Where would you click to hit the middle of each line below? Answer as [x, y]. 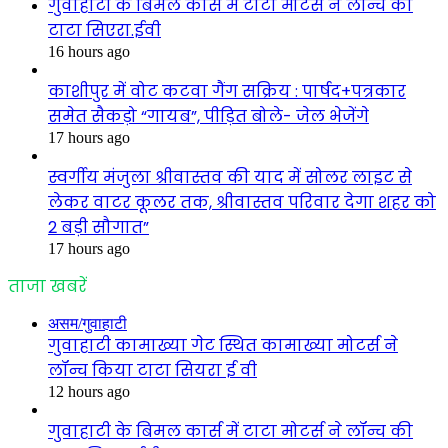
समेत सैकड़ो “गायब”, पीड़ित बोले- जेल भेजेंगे [208, 117]
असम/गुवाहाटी [87, 324]
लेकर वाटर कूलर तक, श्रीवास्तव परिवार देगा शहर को [242, 203]
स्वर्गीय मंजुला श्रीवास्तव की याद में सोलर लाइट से [230, 178]
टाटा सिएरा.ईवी [104, 31]
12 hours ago [89, 392]
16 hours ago [89, 52]
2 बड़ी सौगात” [98, 228]
